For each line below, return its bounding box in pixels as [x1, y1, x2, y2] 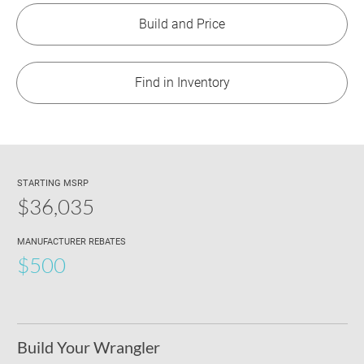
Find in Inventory [134, 75, 230, 91]
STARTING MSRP [17, 178, 89, 189]
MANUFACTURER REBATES [17, 236, 126, 248]
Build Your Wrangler [17, 337, 160, 357]
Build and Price [139, 16, 225, 32]
